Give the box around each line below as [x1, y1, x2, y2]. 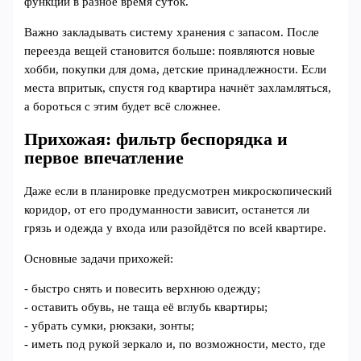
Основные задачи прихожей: [24, 251, 174, 265]
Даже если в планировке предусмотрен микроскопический [24, 184, 333, 197]
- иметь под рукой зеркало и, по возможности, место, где [24, 338, 326, 351]
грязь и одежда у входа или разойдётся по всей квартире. [24, 221, 327, 234]
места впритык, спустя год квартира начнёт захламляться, [24, 81, 332, 94]
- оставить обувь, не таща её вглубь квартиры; [24, 301, 268, 314]
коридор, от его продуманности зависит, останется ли [24, 202, 310, 216]
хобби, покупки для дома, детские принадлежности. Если [24, 62, 327, 76]
